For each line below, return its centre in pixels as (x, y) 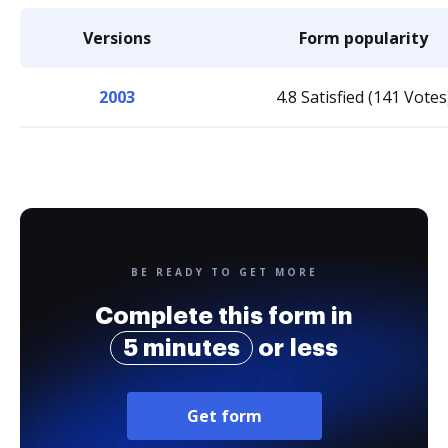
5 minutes (181, 348)
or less (295, 348)
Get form (224, 416)
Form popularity (363, 38)
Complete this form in (224, 316)
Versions (116, 38)
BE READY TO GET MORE (224, 272)
